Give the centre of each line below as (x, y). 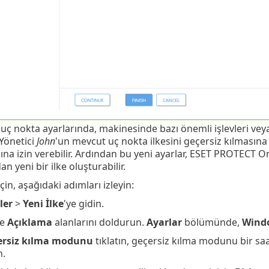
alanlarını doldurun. (99, 222)
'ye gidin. (83, 203)
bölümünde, (212, 222)
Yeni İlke (43, 203)
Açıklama (29, 222)
